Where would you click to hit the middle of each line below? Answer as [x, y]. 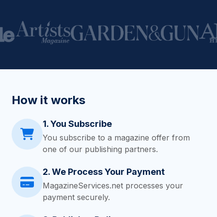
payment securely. [76, 197]
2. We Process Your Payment [104, 172]
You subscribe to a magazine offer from [116, 138]
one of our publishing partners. [100, 149]
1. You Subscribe [77, 124]
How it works [48, 100]
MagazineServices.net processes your [113, 186]
